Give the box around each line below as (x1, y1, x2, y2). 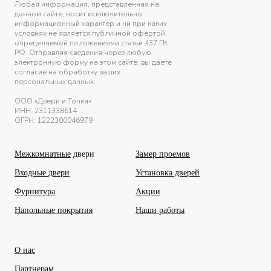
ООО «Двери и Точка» (15, 96, 91, 106)
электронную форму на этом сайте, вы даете (15, 57, 172, 67)
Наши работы (135, 205, 184, 215)
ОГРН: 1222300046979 (15, 115, 93, 125)
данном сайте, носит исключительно (15, 8, 142, 19)
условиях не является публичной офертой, (15, 28, 167, 38)
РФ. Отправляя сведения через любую (15, 47, 151, 57)
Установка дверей (135, 168, 200, 177)
